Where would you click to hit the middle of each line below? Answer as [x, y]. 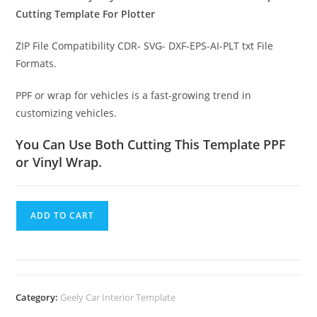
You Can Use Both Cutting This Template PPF [151, 145]
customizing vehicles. [67, 113]
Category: [38, 298]
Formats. [36, 64]
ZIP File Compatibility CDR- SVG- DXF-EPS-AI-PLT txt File [145, 46]
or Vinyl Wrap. [59, 162]
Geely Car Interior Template [118, 298]
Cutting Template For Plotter [86, 14]
